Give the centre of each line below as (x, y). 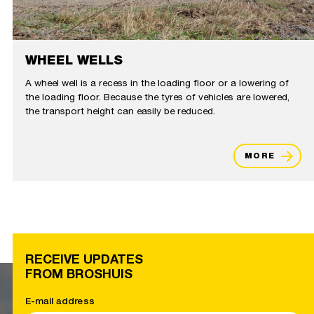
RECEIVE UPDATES (84, 260)
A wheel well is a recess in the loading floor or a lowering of (157, 83)
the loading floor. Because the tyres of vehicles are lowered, (157, 97)
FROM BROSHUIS (79, 274)
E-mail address (60, 300)
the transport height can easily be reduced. (120, 111)
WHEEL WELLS (74, 60)
